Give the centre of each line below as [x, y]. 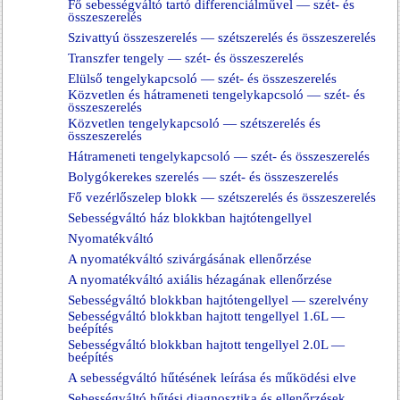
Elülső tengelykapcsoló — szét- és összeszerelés [202, 79]
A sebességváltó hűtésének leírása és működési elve [212, 378]
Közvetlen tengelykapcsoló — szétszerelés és [194, 123]
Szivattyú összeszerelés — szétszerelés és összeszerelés [222, 37]
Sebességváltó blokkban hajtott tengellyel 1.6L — [206, 316]
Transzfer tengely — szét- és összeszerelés [186, 58]
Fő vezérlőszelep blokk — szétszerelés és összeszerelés [222, 197]
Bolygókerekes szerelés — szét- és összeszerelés [203, 177]
